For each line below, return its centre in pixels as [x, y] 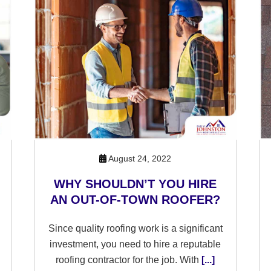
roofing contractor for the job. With [128, 260]
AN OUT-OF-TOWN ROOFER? [135, 200]
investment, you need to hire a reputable [135, 244]
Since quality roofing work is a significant [135, 228]
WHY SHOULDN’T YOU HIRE [135, 184]
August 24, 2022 [139, 158]
